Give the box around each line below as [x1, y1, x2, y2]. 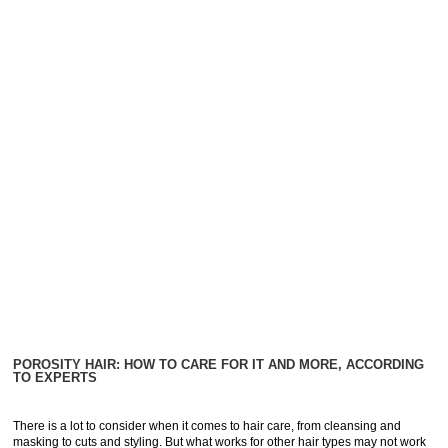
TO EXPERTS [13, 370, 98, 385]
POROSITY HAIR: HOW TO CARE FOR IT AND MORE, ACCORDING [13, 357, 425, 372]
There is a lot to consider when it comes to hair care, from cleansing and [13, 419, 402, 433]
